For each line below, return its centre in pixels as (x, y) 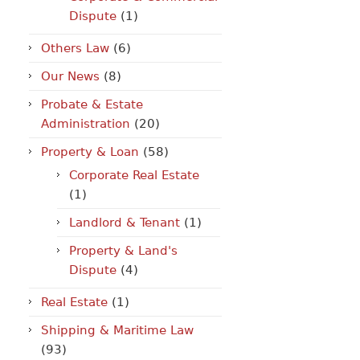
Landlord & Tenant (125, 223)
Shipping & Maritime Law (117, 330)
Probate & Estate (92, 104)
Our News (70, 76)
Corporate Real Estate (134, 175)
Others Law (75, 48)
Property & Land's (123, 251)
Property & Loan (90, 152)
